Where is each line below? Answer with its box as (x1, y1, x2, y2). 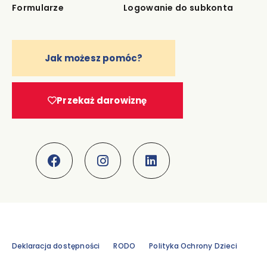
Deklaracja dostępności (12, 241, 100, 252)
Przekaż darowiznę (57, 94, 147, 107)
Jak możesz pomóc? (45, 51, 143, 64)
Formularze (12, 1, 64, 14)
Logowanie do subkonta (123, 1, 234, 14)
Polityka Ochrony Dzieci (149, 241, 237, 252)
